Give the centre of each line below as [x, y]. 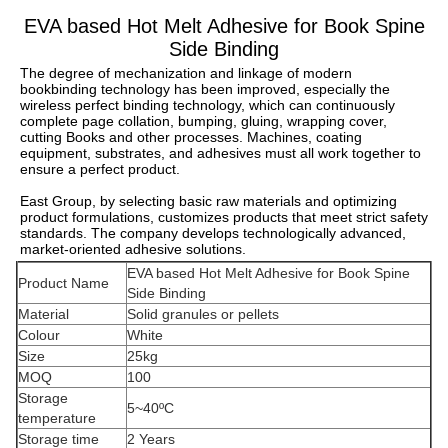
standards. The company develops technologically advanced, [213, 232]
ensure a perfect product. [100, 168]
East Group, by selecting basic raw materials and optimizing [208, 200]
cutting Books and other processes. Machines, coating [191, 136]
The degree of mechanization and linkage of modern [186, 72]
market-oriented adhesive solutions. [133, 248]
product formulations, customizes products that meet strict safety [224, 216]
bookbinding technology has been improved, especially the [205, 88]
